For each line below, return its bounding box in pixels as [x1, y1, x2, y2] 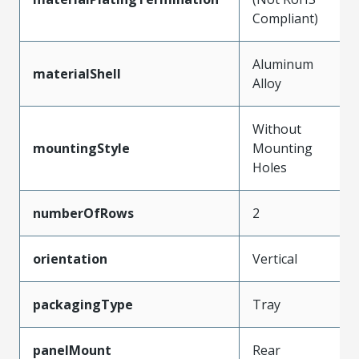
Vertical [252, 249, 297, 268]
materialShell [33, 64, 121, 83]
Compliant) [252, 9, 318, 27]
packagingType [33, 295, 133, 313]
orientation [33, 249, 107, 268]
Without [252, 119, 301, 138]
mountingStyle [33, 139, 130, 157]
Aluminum [252, 54, 313, 73]
